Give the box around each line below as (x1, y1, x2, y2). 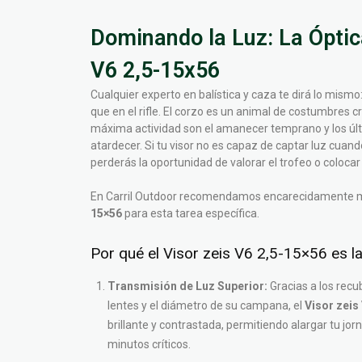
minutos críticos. (107, 338, 191, 351)
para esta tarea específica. (122, 207, 259, 220)
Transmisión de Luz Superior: (107, 280, 267, 293)
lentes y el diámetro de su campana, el (107, 299, 305, 312)
